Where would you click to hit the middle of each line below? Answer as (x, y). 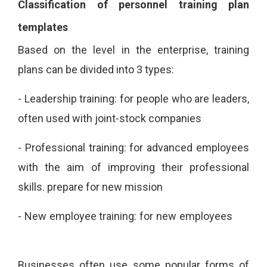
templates (43, 27)
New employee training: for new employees (128, 216)
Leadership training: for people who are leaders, (137, 99)
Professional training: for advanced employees (137, 148)
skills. (32, 187)
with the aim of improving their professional (133, 167)
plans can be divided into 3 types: (96, 70)
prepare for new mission (105, 187)
